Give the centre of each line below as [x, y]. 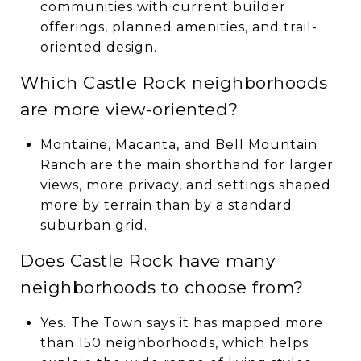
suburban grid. [93, 225]
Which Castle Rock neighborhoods [174, 82]
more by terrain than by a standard [166, 205]
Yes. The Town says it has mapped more [181, 322]
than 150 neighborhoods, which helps [174, 342]
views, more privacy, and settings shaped [185, 185]
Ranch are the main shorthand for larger [187, 164]
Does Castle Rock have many [147, 260]
